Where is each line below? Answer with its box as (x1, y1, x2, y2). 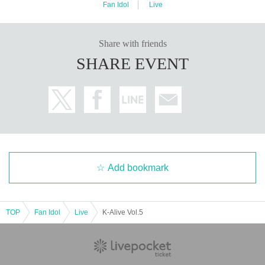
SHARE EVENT (76, 54, 189, 73)
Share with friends (98, 38, 167, 49)
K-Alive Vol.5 (102, 208, 143, 216)
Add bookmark (108, 162, 169, 173)
